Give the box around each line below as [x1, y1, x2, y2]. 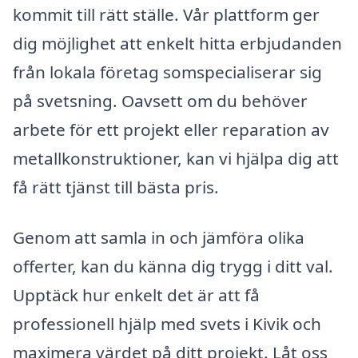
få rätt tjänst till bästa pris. [13, 175, 219, 198]
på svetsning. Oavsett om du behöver [13, 89, 308, 112]
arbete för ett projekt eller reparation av [13, 117, 329, 141]
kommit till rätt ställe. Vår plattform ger [13, 2, 320, 26]
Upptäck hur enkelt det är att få [13, 284, 260, 307]
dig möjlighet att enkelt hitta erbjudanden [13, 31, 342, 54]
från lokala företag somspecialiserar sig [13, 60, 322, 83]
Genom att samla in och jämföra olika [13, 226, 304, 249]
